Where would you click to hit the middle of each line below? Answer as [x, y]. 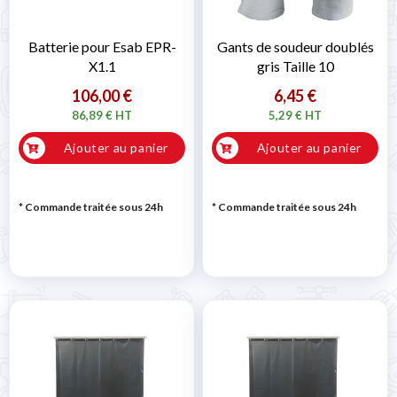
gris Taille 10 [295, 66]
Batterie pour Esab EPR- [102, 47]
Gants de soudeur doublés [295, 47]
